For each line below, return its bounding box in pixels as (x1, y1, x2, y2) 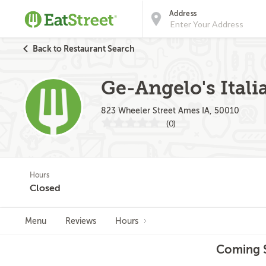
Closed (30, 183, 61, 194)
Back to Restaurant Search (33, 44, 135, 53)
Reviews (65, 217, 96, 226)
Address (169, 9, 197, 18)
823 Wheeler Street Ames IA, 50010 (101, 106, 239, 115)
